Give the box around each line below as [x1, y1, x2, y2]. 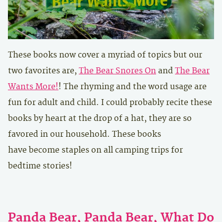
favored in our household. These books [8, 129, 161, 139]
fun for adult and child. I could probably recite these [8, 98, 212, 108]
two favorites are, [8, 66, 79, 76]
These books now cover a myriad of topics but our [8, 50, 202, 60]
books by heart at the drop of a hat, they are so [8, 113, 192, 123]
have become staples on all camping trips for [8, 145, 183, 155]
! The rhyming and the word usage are [58, 82, 207, 92]
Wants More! [8, 82, 58, 92]
